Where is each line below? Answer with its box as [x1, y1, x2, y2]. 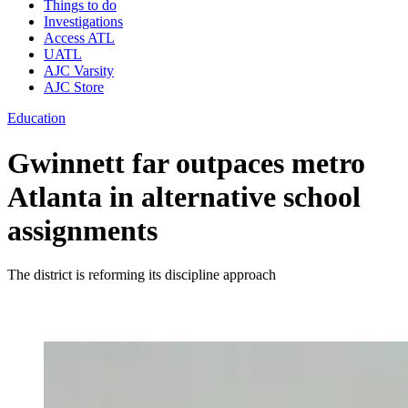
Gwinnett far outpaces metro [7, 146, 365, 179]
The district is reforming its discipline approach [7, 267, 276, 283]
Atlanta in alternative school [7, 179, 361, 213]
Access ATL [44, 30, 115, 46]
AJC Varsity [44, 63, 114, 79]
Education [7, 110, 66, 127]
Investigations [44, 14, 123, 30]
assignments [7, 213, 158, 247]
